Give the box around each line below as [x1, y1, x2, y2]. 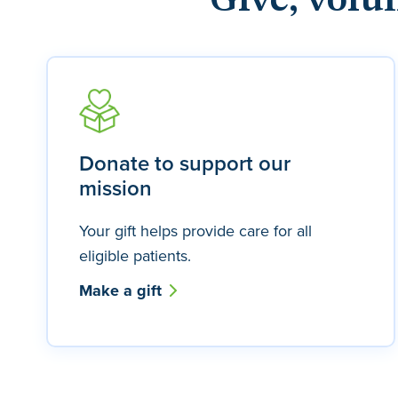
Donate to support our [79, 147, 291, 179]
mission [79, 172, 152, 203]
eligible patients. [79, 244, 191, 267]
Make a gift [79, 279, 166, 302]
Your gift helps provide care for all [79, 219, 312, 242]
